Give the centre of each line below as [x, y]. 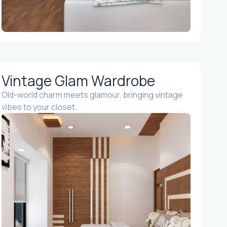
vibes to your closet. [39, 107]
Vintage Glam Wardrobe [78, 81]
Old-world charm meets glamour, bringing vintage [92, 95]
